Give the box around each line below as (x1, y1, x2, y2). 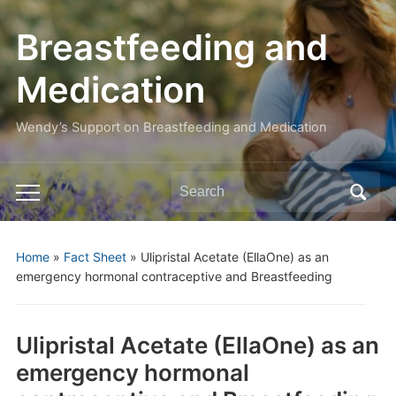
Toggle (14, 187, 61, 205)
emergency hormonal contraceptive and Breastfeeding (15, 269, 332, 284)
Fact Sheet (63, 249, 126, 264)
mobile (14, 212, 60, 230)
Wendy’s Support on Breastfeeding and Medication (15, 119, 327, 135)
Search (171, 177, 217, 194)
